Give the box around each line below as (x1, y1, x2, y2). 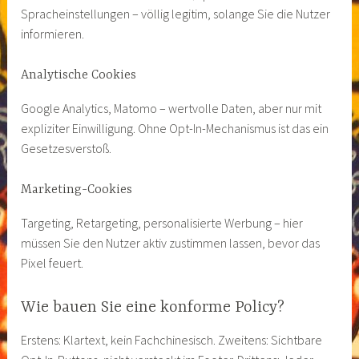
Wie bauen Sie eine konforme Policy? (21, 298, 285, 317)
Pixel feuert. (21, 254, 84, 271)
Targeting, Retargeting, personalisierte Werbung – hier (21, 214, 304, 231)
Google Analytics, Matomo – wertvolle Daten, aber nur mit (21, 99, 322, 116)
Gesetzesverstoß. (21, 139, 112, 156)
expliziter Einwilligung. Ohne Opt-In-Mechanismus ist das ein (21, 119, 329, 136)
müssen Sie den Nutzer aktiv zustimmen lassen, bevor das (21, 234, 321, 251)
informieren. (21, 25, 85, 42)
